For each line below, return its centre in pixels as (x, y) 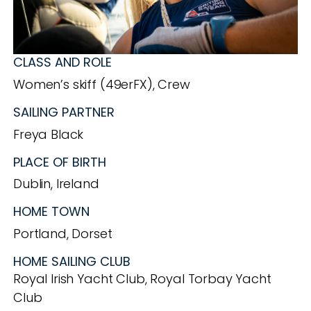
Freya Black (49, 134)
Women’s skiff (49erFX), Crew (102, 85)
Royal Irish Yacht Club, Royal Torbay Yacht (142, 279)
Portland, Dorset (63, 234)
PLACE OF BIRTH (61, 162)
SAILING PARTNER (64, 112)
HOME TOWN (53, 212)
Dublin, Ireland (56, 184)
